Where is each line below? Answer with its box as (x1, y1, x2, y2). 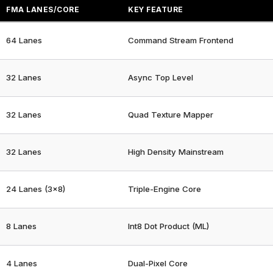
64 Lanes (6, 35, 43, 45)
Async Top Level (128, 72, 194, 82)
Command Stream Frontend (128, 35, 234, 45)
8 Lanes (6, 221, 37, 231)
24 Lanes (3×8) (6, 183, 66, 194)
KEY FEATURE (128, 4, 183, 14)
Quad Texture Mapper (128, 109, 214, 119)
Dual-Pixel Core (128, 258, 188, 268)
